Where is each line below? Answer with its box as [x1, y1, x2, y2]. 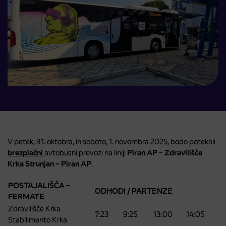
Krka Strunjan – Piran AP [8, 159, 91, 169]
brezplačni [8, 148, 43, 158]
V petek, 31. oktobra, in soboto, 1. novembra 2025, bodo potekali [8, 137, 215, 147]
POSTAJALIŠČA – [8, 181, 70, 191]
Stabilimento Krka [8, 215, 67, 225]
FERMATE [8, 192, 44, 202]
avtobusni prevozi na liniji [44, 148, 127, 158]
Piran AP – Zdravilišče [127, 148, 202, 158]
